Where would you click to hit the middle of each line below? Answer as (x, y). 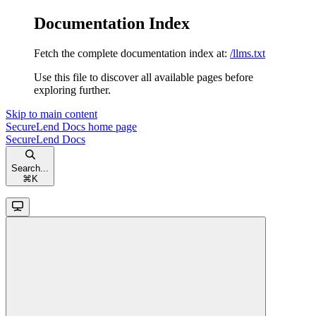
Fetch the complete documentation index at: (130, 53)
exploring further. (72, 90)
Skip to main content (51, 114)
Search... (30, 168)
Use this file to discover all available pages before (144, 77)
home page (111, 126)
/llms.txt (248, 53)
